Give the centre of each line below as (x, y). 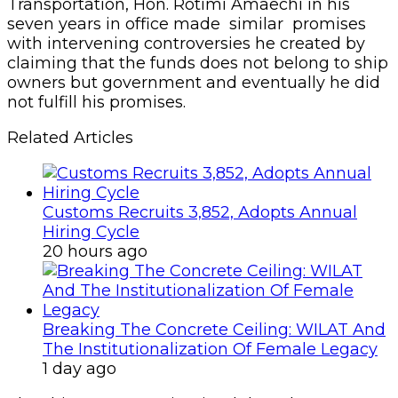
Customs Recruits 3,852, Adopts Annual (200, 212)
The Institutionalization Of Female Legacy (210, 349)
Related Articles (70, 137)
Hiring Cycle (91, 231)
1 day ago (80, 368)
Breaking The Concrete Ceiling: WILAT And (214, 329)
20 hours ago (95, 251)
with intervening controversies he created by (186, 43)
